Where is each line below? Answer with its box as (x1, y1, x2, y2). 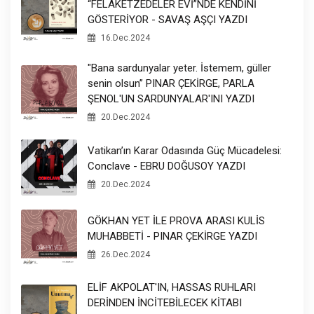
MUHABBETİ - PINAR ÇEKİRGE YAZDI (88, 229, 257, 243)
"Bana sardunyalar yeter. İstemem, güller (88, 62, 271, 75)
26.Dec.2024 (99, 249, 150, 259)
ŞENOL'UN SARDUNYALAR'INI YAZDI (88, 93, 254, 106)
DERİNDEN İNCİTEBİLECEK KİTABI (88, 296, 242, 310)
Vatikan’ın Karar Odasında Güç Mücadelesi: (88, 144, 282, 157)
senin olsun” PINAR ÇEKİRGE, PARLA (88, 77, 254, 90)
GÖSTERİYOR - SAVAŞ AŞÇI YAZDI (88, 13, 247, 27)
